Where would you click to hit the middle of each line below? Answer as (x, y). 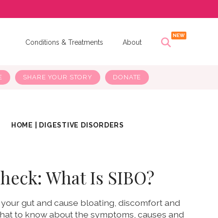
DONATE (127, 77)
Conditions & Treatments (64, 42)
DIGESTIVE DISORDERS (82, 125)
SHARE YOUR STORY (58, 77)
